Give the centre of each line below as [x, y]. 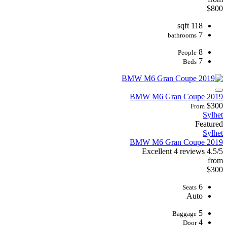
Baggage [184, 213]
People [187, 52]
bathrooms [182, 35]
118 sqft [197, 25]
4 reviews [189, 151]
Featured [209, 124]
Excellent [157, 151]
